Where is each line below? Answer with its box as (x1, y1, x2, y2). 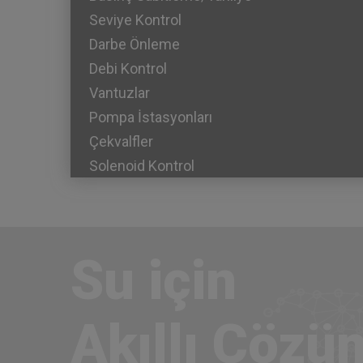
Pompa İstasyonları (89, 108, 212, 126)
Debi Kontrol (89, 59, 167, 77)
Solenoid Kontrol (89, 156, 194, 174)
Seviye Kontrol (89, 11, 181, 28)
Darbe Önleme (89, 35, 180, 53)
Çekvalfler (89, 132, 153, 150)
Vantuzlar (89, 83, 150, 101)
